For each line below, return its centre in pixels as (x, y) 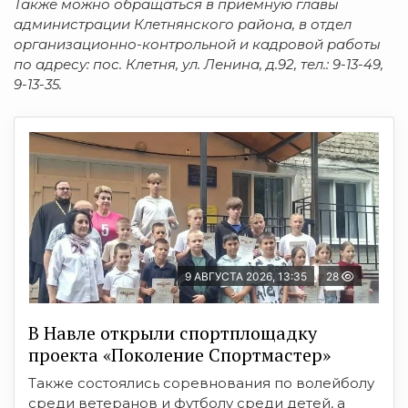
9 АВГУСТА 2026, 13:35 (246, 276)
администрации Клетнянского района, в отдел (183, 24)
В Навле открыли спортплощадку (173, 332)
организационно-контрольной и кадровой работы (197, 44)
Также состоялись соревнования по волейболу (201, 382)
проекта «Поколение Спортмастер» (179, 354)
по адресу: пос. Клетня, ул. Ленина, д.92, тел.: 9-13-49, (199, 64)
